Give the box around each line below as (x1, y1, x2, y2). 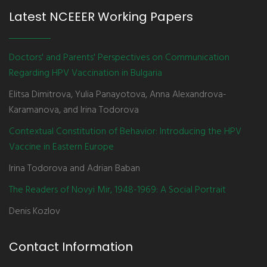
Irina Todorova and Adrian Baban (9, 161, 140, 176)
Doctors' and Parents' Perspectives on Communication (9, 50, 229, 66)
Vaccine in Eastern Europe (9, 139, 114, 155)
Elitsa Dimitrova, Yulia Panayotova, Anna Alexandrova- (9, 87, 226, 103)
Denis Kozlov (9, 204, 60, 219)
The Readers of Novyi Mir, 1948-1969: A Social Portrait (9, 182, 226, 198)
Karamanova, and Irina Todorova (9, 103, 139, 118)
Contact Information (9, 238, 133, 255)
